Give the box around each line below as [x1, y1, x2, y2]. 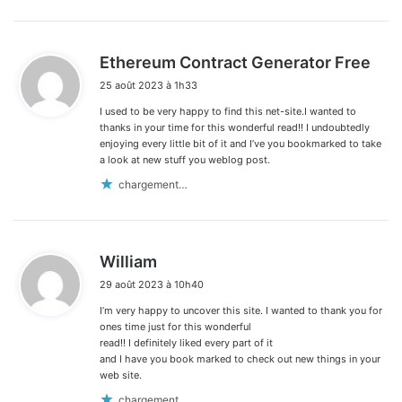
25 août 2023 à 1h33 [100, 79, 197, 92]
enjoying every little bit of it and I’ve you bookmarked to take [100, 137, 381, 151]
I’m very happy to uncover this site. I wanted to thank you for [100, 304, 382, 318]
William [100, 252, 157, 272]
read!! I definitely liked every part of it [100, 336, 273, 350]
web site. [100, 369, 142, 382]
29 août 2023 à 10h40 [100, 278, 204, 292]
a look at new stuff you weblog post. [100, 153, 270, 167]
